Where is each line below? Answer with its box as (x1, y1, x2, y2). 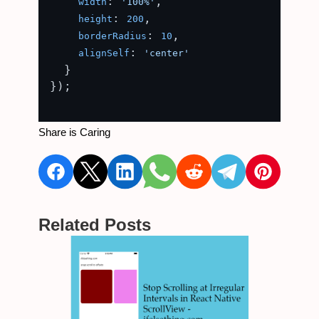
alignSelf (78, 48, 130, 58)
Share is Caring (38, 126, 110, 138)
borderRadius (78, 31, 147, 41)
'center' (144, 48, 189, 58)
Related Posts (38, 215, 151, 234)
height (78, 14, 113, 24)
